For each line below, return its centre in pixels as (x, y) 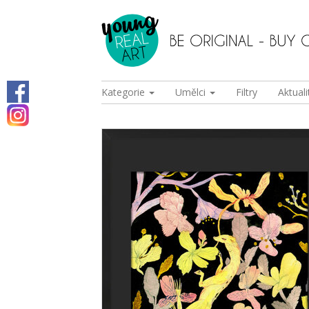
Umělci (192, 92)
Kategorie (124, 92)
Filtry (247, 92)
